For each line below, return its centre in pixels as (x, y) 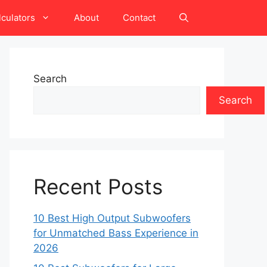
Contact (139, 18)
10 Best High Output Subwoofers (112, 218)
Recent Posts (98, 187)
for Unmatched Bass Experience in (116, 233)
